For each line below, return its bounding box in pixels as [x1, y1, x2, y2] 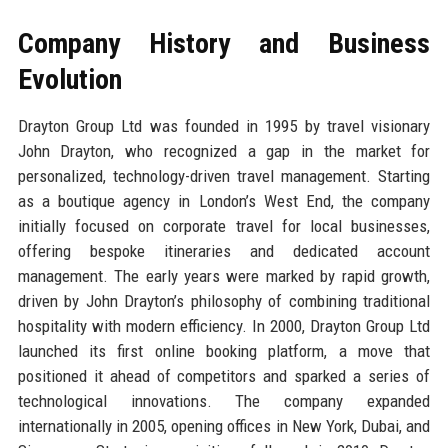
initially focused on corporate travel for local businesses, [17, 215, 431, 236]
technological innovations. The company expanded [17, 390, 431, 411]
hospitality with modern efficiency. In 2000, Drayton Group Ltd [17, 315, 431, 336]
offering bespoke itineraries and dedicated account [17, 240, 431, 261]
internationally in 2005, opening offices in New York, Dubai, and [17, 415, 431, 436]
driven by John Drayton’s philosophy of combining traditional [17, 290, 431, 311]
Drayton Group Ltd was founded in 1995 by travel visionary [17, 115, 431, 136]
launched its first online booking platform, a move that [17, 340, 431, 361]
